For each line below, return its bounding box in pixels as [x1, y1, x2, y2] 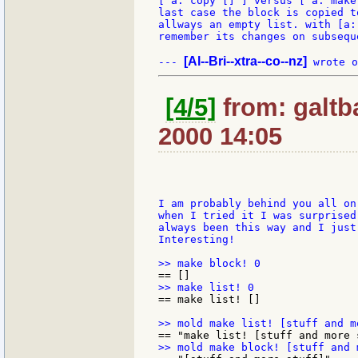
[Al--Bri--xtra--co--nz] [184, 54, 307, 69]
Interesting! [158, 233, 235, 245]
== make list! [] [158, 292, 261, 305]
